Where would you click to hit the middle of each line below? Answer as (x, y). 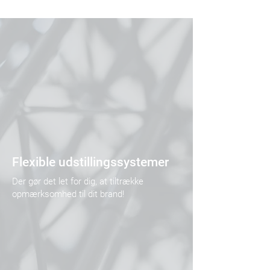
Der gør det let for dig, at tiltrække (78, 181)
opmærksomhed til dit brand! (68, 194)
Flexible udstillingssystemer (90, 162)
